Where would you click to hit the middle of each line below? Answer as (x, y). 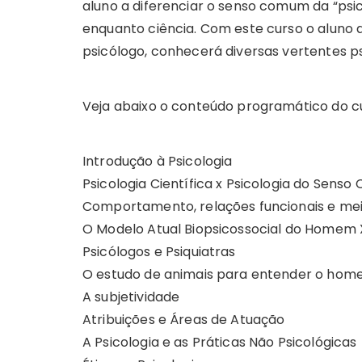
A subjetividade (131, 297)
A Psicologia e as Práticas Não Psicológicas (220, 342)
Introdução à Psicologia (158, 161)
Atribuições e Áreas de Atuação (184, 319)
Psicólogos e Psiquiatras (159, 251)
